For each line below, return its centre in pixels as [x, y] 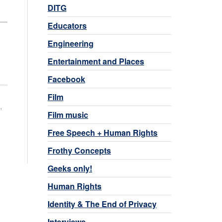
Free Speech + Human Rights [103, 132]
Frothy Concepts [79, 150]
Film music [68, 114]
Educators [67, 25]
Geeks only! [70, 168]
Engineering [71, 43]
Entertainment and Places [96, 61]
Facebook [66, 79]
